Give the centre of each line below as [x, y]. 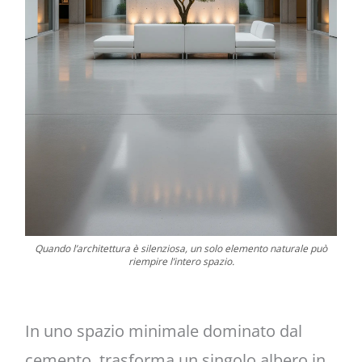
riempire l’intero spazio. [181, 261]
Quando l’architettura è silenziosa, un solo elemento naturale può [181, 248]
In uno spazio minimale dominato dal [163, 330]
